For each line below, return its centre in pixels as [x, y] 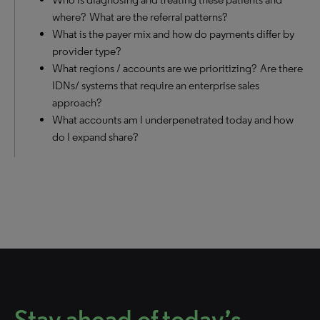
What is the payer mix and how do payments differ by [173, 34]
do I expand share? [95, 136]
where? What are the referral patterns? [140, 16]
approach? [77, 102]
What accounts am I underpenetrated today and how [173, 119]
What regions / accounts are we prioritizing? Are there [177, 68]
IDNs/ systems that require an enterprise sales [156, 85]
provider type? [86, 51]
